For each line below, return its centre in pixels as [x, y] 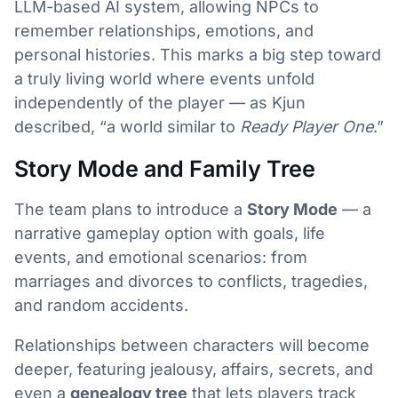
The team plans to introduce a [131, 209]
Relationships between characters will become [192, 345]
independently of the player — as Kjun [160, 102]
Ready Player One [306, 126]
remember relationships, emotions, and [164, 30]
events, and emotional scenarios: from [161, 257]
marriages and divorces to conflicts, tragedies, [191, 281]
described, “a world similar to [127, 126]
